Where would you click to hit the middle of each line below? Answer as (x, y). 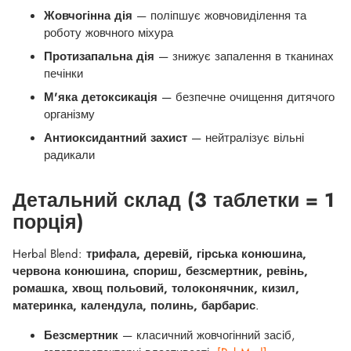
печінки (63, 74)
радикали (69, 156)
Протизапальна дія (99, 57)
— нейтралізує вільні (246, 138)
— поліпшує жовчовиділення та (219, 16)
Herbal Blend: (49, 254)
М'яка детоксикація (101, 98)
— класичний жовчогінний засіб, (207, 336)
